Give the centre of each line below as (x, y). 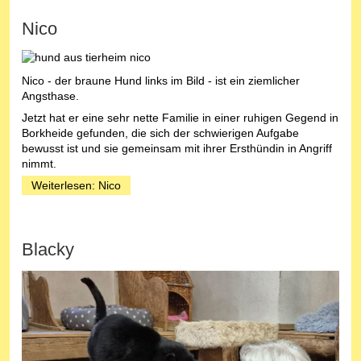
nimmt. (39, 164)
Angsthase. (50, 96)
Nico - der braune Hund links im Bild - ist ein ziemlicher (161, 81)
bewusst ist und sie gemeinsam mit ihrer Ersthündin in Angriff (177, 149)
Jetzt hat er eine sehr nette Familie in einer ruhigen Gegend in (180, 118)
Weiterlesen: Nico (76, 186)
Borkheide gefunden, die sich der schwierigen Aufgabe (160, 133)
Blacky (48, 250)
